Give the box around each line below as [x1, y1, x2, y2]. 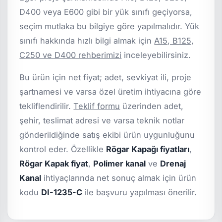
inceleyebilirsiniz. [121, 50, 191, 60]
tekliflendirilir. [19, 101, 74, 111]
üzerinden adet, [120, 101, 184, 111]
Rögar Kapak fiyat [19, 159, 89, 169]
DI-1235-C [41, 187, 83, 198]
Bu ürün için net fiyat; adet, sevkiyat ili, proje [19, 72, 192, 83]
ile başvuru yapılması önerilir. [82, 187, 197, 198]
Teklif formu [73, 101, 120, 111]
